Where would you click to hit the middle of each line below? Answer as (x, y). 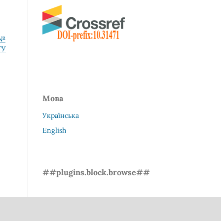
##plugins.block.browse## (96, 172)
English (54, 130)
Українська (61, 116)
